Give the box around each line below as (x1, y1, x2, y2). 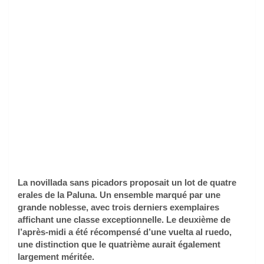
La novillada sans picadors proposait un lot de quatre (18, 177, 236, 187)
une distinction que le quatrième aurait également (18, 239, 220, 249)
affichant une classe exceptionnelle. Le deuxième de (18, 214, 230, 225)
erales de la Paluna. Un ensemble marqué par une (18, 189, 220, 200)
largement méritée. (18, 251, 94, 262)
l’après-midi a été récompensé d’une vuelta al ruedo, (18, 226, 232, 237)
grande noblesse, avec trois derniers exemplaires (18, 202, 219, 212)
